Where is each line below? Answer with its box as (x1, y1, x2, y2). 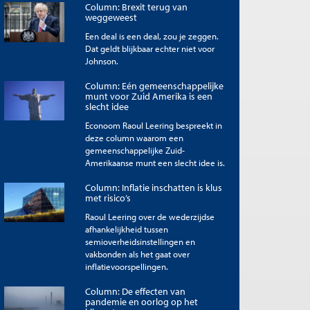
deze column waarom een (84, 131, 183, 143)
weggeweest (84, 10, 137, 24)
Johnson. (84, 55, 118, 66)
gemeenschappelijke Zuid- (84, 144, 185, 156)
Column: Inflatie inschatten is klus (84, 181, 222, 194)
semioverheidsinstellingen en (84, 235, 195, 247)
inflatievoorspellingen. (84, 260, 168, 272)
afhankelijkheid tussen (84, 223, 168, 235)
